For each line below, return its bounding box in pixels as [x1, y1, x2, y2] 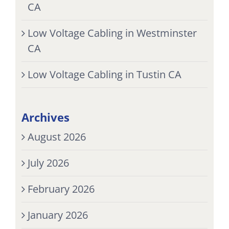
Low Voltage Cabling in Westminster [27, 26, 197, 40]
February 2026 [27, 181, 95, 196]
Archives [21, 109, 70, 125]
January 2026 [27, 208, 88, 222]
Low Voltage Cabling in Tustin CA [27, 67, 181, 81]
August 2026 [27, 129, 86, 144]
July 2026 [27, 155, 69, 170]
